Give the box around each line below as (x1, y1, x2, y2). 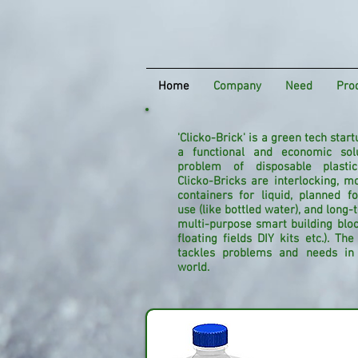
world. (177, 261, 209, 275)
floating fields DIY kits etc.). (177, 232, 335, 246)
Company (213, 79, 261, 93)
